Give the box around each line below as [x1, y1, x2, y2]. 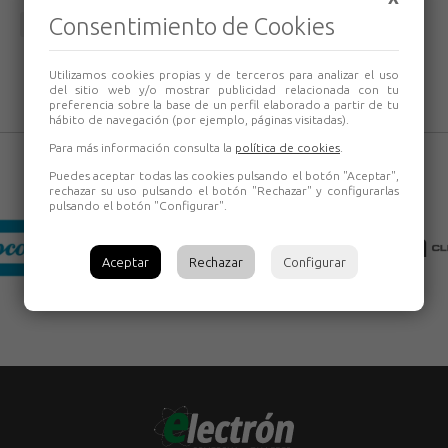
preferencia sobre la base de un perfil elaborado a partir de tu [49, 98, 399, 111]
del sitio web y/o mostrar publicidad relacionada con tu [49, 83, 399, 96]
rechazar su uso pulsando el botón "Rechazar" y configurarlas [49, 184, 399, 197]
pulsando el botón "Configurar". [49, 199, 227, 212]
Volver [30, 16, 69, 33]
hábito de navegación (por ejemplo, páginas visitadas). [49, 113, 349, 126]
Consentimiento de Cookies [49, 13, 335, 40]
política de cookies [235, 141, 340, 154]
